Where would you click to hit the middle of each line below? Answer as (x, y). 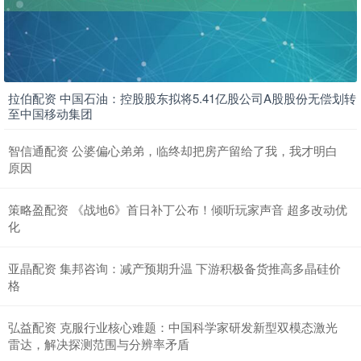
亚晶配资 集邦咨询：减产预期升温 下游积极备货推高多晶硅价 (174, 268)
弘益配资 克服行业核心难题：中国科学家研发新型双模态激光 (173, 327)
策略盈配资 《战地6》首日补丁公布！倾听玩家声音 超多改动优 (178, 210)
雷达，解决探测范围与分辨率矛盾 (99, 344)
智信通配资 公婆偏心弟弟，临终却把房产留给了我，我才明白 (173, 151)
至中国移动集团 (50, 114)
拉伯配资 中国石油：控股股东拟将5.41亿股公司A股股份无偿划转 (182, 98)
